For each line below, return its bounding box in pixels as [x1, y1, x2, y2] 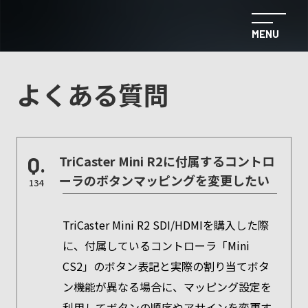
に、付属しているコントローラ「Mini [62, 237, 250, 254]
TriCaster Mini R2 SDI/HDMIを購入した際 [62, 217, 269, 233]
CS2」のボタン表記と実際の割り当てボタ [62, 258, 269, 274]
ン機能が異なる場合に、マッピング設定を [62, 278, 272, 295]
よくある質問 [16, 76, 169, 113]
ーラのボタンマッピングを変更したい [58, 171, 269, 189]
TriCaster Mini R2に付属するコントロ [58, 152, 274, 170]
